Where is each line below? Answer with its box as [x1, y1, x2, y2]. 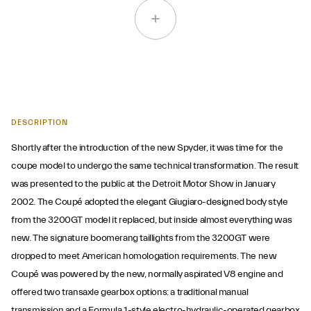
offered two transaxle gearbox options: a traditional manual [11, 287, 249, 298]
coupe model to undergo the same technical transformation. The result [11, 160, 299, 171]
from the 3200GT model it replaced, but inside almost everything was [11, 215, 292, 226]
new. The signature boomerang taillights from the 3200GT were [11, 233, 271, 244]
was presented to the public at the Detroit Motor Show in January [11, 178, 276, 190]
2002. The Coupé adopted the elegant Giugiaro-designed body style [11, 196, 288, 208]
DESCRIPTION [11, 118, 68, 127]
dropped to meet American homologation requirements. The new [11, 251, 277, 262]
